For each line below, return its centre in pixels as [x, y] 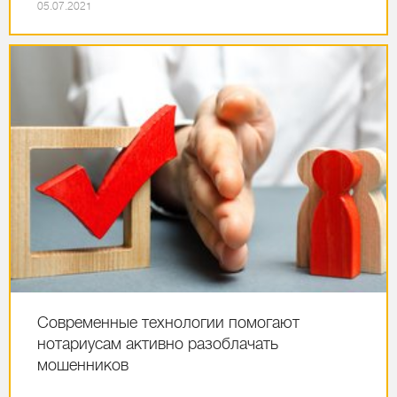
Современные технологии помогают [168, 323]
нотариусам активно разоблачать [158, 344]
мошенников [83, 366]
